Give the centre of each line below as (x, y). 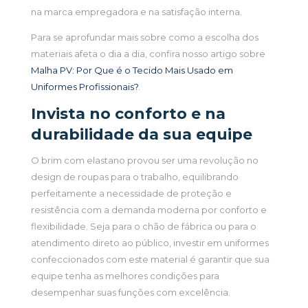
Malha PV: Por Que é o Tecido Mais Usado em (132, 70)
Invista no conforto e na (128, 114)
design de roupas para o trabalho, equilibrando (134, 177)
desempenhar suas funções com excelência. (130, 293)
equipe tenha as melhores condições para (125, 276)
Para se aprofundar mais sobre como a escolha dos (144, 37)
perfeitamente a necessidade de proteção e (131, 194)
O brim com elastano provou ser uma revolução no (144, 161)
